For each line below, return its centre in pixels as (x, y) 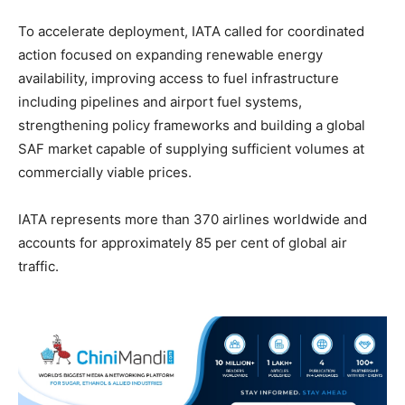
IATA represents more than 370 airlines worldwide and (193, 220)
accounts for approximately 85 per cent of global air (183, 243)
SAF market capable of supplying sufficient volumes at (191, 149)
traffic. (38, 267)
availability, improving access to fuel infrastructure (179, 79)
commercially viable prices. (105, 173)
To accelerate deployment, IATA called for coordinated (191, 32)
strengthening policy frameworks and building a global (192, 126)
